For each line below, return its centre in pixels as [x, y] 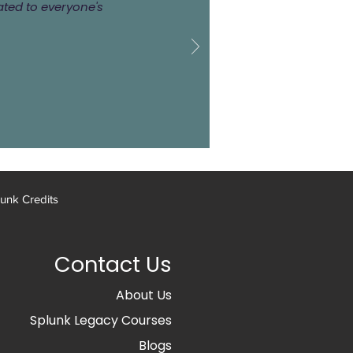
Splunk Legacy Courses [101, 321]
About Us [144, 295]
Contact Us [113, 265]
